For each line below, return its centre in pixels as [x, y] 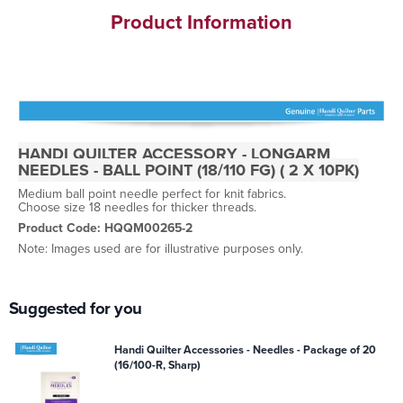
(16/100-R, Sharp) [158, 366]
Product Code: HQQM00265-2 [105, 228]
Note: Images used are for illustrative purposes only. [161, 249]
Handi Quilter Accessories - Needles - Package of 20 [184, 350]
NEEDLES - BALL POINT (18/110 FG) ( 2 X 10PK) [188, 170]
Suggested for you [76, 308]
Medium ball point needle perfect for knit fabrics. [152, 194]
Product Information [201, 22]
